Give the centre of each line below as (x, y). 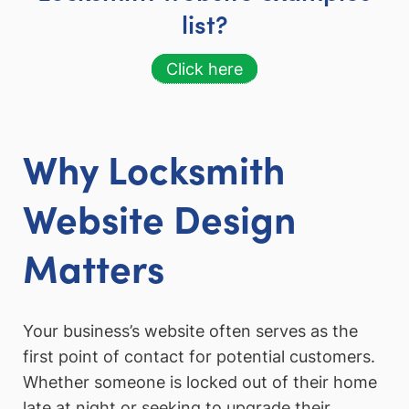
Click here (204, 69)
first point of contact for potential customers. (199, 356)
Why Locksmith (154, 168)
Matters (94, 267)
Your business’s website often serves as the (190, 330)
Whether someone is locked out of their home (200, 382)
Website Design (159, 218)
